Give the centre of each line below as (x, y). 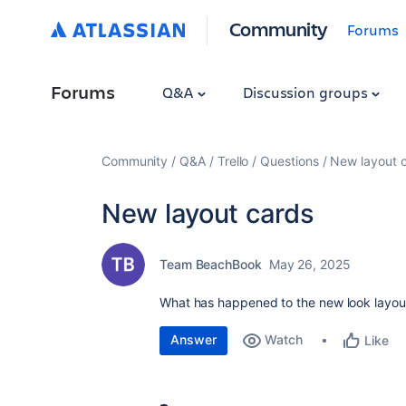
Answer (193, 339)
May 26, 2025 (309, 264)
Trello (233, 161)
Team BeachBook (211, 264)
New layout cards (208, 213)
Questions (290, 161)
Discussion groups (307, 92)
